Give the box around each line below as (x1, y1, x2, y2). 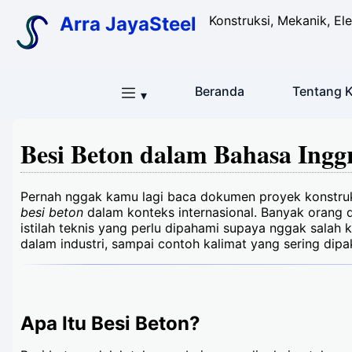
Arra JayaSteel (60, 13, 196, 35)
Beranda (195, 83, 245, 99)
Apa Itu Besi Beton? (20, 312, 200, 335)
